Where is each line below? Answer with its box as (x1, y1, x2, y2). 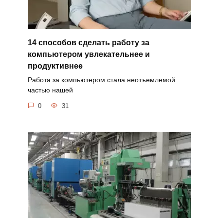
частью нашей (27, 86, 73, 94)
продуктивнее (27, 62, 83, 70)
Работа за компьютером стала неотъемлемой (27, 76, 175, 84)
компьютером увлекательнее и (27, 50, 150, 58)
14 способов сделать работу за (27, 38, 149, 47)
